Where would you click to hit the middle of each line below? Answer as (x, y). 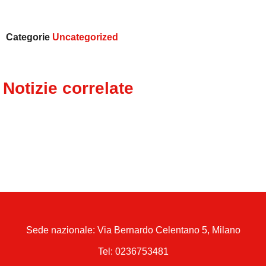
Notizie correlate (68, 88)
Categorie (28, 37)
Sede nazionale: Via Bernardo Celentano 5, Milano (133, 230)
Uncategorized (85, 37)
